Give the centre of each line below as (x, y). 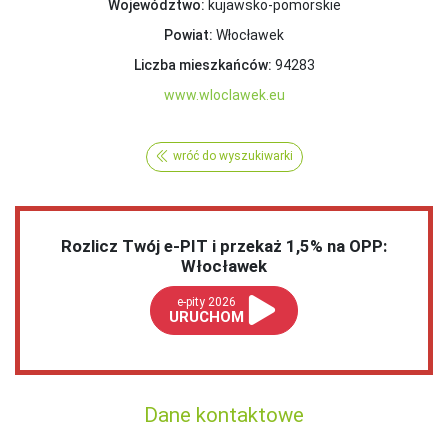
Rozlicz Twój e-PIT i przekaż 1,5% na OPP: (224, 245)
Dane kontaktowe (224, 414)
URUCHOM (207, 316)
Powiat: (188, 34)
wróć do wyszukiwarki (232, 156)
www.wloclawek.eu (224, 94)
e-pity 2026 (207, 301)
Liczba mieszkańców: (202, 64)
